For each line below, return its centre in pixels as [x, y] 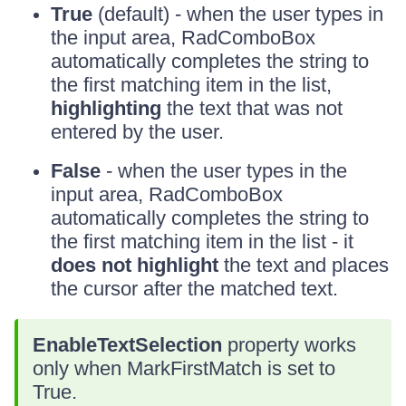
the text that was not [252, 108]
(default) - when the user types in [238, 14]
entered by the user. [137, 132]
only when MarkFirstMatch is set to [184, 368]
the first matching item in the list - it [202, 242]
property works [289, 345]
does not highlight [135, 265]
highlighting [106, 108]
